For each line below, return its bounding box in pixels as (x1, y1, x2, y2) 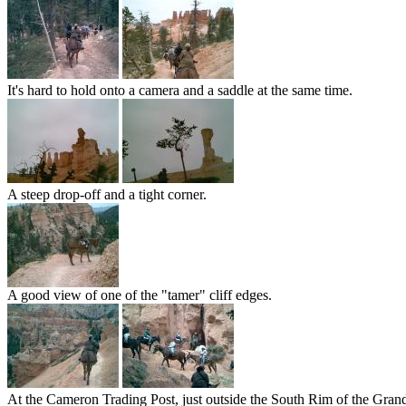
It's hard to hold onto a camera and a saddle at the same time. (7, 82, 353, 99)
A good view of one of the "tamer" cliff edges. (7, 287, 272, 304)
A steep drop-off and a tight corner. (7, 187, 207, 203)
